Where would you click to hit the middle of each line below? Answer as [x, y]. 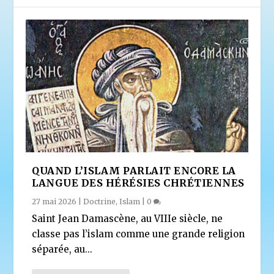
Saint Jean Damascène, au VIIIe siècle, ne [128, 219]
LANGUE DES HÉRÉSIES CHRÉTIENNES [138, 183]
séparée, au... [62, 250]
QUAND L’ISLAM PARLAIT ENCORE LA [134, 171]
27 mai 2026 [54, 202]
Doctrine [100, 202]
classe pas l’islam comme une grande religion [139, 234]
